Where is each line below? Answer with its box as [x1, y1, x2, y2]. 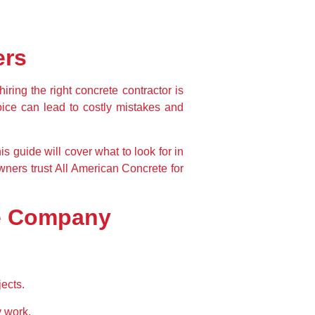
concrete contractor [75, 84, 172, 97]
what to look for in [95, 145, 184, 157]
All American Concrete [55, 162, 168, 174]
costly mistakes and [83, 101, 184, 114]
